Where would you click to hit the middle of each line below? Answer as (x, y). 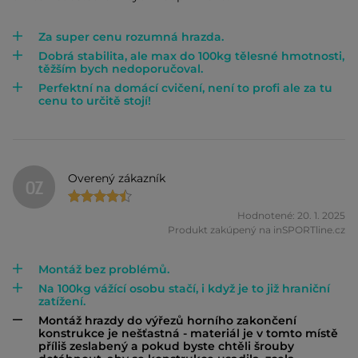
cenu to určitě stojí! (95, 101)
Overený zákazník (117, 178)
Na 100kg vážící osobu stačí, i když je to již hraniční (184, 288)
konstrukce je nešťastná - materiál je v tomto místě (188, 333)
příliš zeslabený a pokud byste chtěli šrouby (166, 346)
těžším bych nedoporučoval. (121, 69)
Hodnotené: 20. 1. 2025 (291, 215)
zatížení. (62, 301)
